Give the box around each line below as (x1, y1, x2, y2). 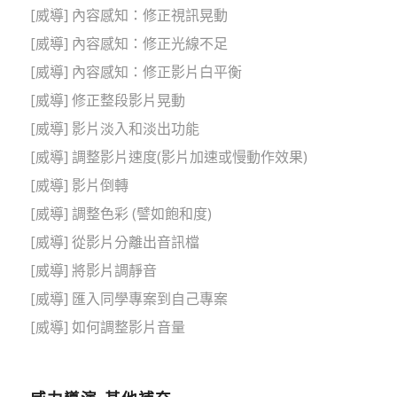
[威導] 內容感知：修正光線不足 (29, 34, 228, 54)
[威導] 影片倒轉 (29, 175, 128, 196)
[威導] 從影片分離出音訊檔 (29, 232, 199, 253)
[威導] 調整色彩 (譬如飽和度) (29, 204, 212, 224)
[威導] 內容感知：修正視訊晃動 (29, 5, 228, 26)
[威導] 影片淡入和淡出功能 (29, 119, 199, 139)
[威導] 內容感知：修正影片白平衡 (29, 62, 242, 82)
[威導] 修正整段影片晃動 (29, 90, 185, 111)
